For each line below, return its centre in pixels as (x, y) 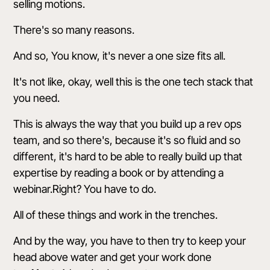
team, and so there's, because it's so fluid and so (127, 140)
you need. (37, 98)
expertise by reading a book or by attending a (119, 173)
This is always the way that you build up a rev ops (128, 124)
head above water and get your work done (113, 257)
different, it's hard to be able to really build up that (128, 156)
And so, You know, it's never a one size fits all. (120, 56)
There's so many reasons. (74, 30)
